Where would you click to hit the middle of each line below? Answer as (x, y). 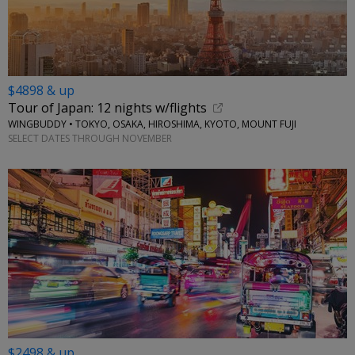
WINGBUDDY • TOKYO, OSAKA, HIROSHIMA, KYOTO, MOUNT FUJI (152, 124)
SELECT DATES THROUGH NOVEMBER (90, 138)
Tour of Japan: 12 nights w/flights (107, 108)
